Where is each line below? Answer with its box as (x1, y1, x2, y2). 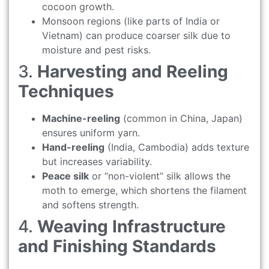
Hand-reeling (42, 141, 104, 153)
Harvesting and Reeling (37, 61, 228, 82)
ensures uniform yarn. (42, 126, 140, 139)
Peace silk (42, 169, 89, 182)
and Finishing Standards (18, 235, 216, 256)
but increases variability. (42, 155, 152, 168)
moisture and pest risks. (42, 43, 151, 56)
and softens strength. (42, 198, 139, 211)
